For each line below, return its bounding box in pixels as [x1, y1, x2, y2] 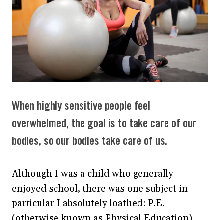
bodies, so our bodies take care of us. [12, 136, 170, 147]
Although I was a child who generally [12, 167, 173, 180]
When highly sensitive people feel [12, 101, 150, 111]
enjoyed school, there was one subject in [12, 182, 188, 194]
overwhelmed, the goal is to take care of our [12, 118, 196, 129]
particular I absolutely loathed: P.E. [12, 197, 164, 209]
